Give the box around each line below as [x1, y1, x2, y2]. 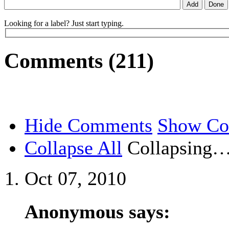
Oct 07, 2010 [25, 168, 126, 190]
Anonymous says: [25, 201, 170, 223]
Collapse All [25, 137, 122, 159]
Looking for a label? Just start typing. [4, 18, 124, 28]
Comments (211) [4, 49, 154, 73]
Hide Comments [25, 114, 152, 136]
